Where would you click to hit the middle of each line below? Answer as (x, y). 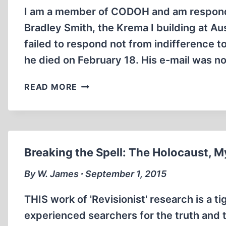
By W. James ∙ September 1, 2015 (95, 174)
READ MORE (51, 87)
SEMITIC (95, 134)
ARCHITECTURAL (115, 84)
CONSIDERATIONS (116, 96)
